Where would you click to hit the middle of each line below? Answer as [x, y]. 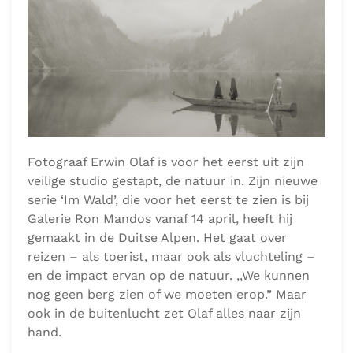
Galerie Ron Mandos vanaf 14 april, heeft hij [160, 340]
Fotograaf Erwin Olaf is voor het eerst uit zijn [166, 283]
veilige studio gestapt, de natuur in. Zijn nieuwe [173, 302]
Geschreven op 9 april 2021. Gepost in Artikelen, [158, 21]
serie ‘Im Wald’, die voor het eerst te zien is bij [168, 321]
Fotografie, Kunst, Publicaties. [109, 36]
